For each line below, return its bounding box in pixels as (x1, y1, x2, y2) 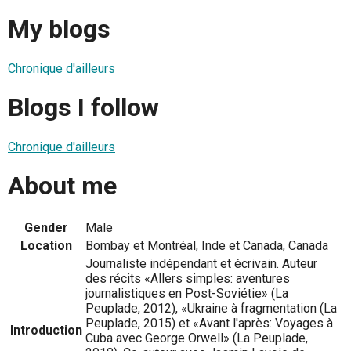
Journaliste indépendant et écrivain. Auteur (85, 255, 317, 271)
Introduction (10, 322, 82, 338)
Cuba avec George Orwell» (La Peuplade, (85, 330, 308, 346)
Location (20, 237, 72, 253)
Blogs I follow (8, 92, 159, 123)
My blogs (8, 14, 110, 45)
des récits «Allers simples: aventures (85, 270, 290, 286)
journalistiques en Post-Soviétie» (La (85, 285, 288, 301)
